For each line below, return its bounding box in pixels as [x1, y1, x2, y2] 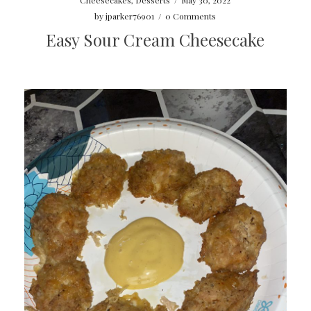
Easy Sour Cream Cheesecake [46, 28, 265, 51]
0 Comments [165, 10, 217, 22]
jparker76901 [106, 10, 155, 22]
